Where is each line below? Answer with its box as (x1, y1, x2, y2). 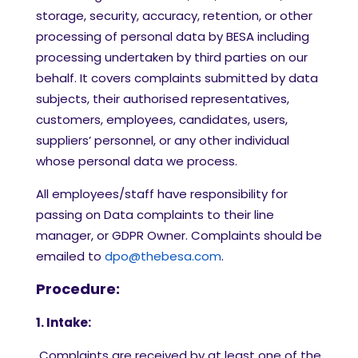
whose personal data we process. (36, 153, 237, 169)
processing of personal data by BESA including (36, 28, 309, 45)
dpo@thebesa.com (105, 248, 221, 265)
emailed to (36, 248, 105, 265)
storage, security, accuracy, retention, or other (36, 7, 312, 24)
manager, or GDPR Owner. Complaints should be (36, 227, 322, 244)
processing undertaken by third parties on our (36, 49, 308, 66)
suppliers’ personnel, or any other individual (36, 132, 289, 149)
